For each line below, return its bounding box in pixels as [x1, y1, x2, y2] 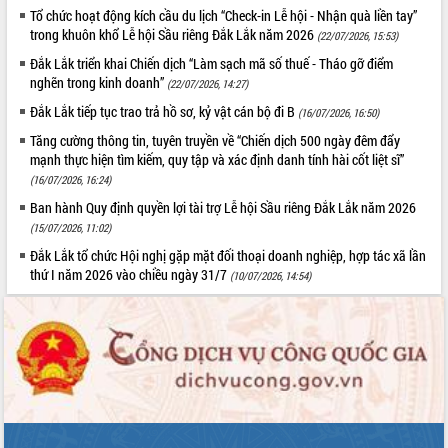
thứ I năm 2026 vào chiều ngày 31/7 [30, 265, 231, 285]
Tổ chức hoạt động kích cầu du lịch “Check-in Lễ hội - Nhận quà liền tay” [30, 6, 418, 26]
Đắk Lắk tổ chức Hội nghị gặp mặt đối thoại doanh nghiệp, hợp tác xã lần [30, 246, 427, 266]
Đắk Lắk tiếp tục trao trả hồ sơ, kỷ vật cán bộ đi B [30, 102, 299, 122]
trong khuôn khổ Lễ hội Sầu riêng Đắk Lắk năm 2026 [30, 25, 318, 45]
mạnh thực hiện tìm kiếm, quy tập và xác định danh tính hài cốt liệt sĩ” [30, 150, 405, 170]
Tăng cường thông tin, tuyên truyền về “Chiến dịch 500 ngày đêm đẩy [30, 131, 401, 151]
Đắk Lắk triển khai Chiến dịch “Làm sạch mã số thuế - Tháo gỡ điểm [30, 54, 394, 74]
